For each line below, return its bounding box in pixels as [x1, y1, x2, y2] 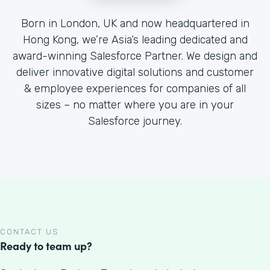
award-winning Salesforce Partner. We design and [13, 49, 257, 63]
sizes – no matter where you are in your [36, 98, 234, 112]
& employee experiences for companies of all [24, 82, 246, 96]
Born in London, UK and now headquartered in [20, 17, 250, 31]
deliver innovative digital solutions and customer [16, 66, 254, 80]
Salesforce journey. [88, 115, 182, 128]
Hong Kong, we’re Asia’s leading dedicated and [22, 33, 248, 47]
